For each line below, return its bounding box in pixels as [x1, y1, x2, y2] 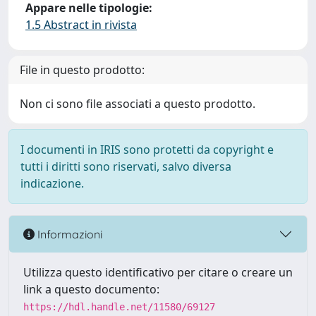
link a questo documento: [23, 281, 159, 297]
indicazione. [20, 176, 84, 191]
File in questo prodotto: [20, 62, 145, 78]
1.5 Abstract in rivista [25, 17, 137, 32]
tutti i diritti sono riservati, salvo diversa [20, 159, 231, 174]
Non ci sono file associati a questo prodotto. [20, 96, 255, 111]
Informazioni [35, 226, 102, 241]
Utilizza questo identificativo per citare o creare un [23, 265, 293, 280]
